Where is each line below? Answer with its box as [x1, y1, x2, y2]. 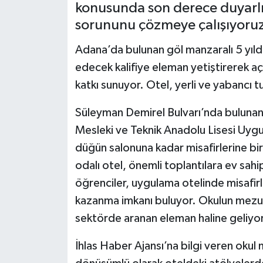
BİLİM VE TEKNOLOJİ [31, 16, 129, 26]
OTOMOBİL [31, 46, 87, 56]
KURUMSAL [31, 76, 87, 86]
